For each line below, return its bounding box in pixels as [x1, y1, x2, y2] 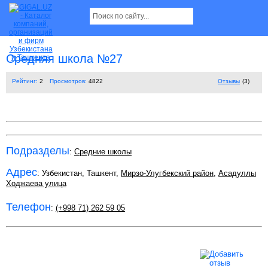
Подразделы [6, 145, 69, 157]
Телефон [6, 200, 51, 213]
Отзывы [218, 78, 240, 85]
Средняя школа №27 [6, 52, 123, 66]
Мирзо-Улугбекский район [121, 169, 214, 178]
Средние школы [74, 147, 132, 157]
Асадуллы [218, 169, 256, 178]
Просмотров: [50, 78, 87, 85]
